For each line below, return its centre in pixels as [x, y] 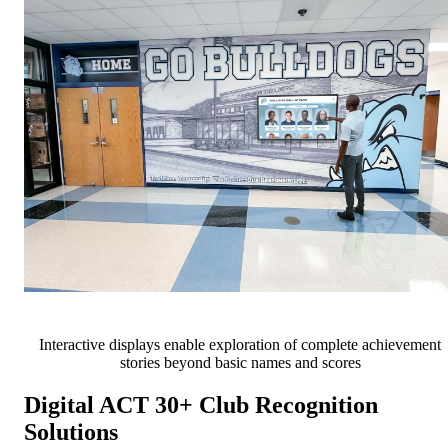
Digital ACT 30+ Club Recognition [201, 405]
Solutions [71, 432]
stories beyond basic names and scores [240, 363]
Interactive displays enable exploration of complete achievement [240, 345]
